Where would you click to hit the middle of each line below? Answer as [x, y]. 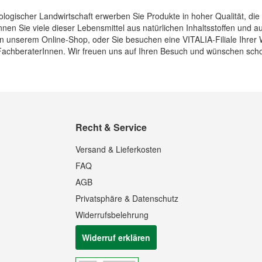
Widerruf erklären [116, 237]
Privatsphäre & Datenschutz [127, 198]
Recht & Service [111, 127]
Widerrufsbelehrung [112, 215]
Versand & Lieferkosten [119, 149]
